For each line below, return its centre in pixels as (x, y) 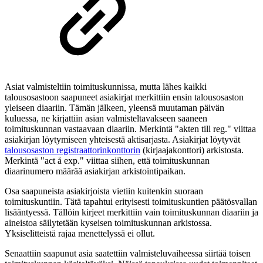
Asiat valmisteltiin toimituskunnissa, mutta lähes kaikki (106, 86)
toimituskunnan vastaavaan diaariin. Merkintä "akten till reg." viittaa (130, 129)
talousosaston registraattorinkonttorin (73, 150)
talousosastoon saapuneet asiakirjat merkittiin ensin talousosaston (124, 97)
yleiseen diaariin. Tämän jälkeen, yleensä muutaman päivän (114, 107)
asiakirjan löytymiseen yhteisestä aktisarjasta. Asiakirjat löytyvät (122, 139)
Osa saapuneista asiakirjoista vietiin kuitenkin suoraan (104, 191)
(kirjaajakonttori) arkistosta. (192, 150)
